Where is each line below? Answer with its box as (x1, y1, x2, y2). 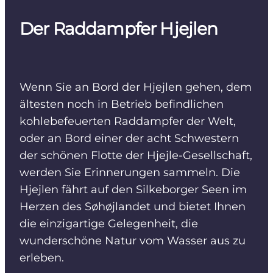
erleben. (19, 251, 64, 265)
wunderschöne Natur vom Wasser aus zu (19, 234, 246, 248)
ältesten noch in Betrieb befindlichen (19, 97, 224, 112)
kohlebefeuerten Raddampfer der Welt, (19, 115, 236, 129)
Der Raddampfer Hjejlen (19, 18, 218, 40)
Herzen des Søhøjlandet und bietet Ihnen (19, 200, 246, 214)
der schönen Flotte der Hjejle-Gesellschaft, (19, 149, 252, 163)
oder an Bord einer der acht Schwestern (19, 132, 239, 146)
